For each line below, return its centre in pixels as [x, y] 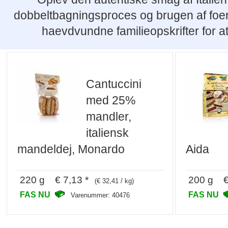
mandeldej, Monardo [71, 149]
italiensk [108, 133]
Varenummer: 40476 [101, 195]
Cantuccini [114, 84]
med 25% [111, 100]
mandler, [109, 116]
